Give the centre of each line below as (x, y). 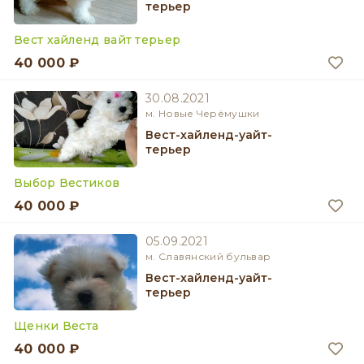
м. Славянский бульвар (208, 256)
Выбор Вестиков (67, 183)
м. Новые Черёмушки (203, 113)
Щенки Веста (56, 326)
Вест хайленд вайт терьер (97, 40)
